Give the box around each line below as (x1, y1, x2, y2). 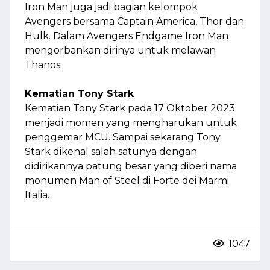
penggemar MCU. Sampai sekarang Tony (25, 131, 221, 143)
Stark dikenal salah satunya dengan (25, 145, 197, 157)
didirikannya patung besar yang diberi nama (25, 160, 237, 172)
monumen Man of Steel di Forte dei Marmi (25, 174, 229, 186)
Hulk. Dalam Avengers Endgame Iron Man (25, 30, 228, 42)
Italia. (25, 189, 49, 201)
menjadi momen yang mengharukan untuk (25, 116, 237, 128)
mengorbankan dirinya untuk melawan (25, 44, 216, 56)
